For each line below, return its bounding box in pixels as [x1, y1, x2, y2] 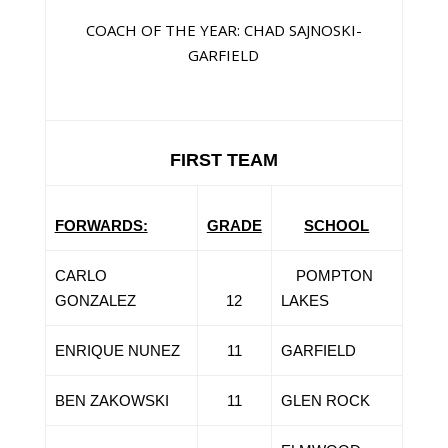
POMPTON [280, 267, 373, 284]
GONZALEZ [54, 292, 136, 309]
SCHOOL [304, 217, 370, 234]
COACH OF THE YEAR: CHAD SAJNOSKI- [85, 20, 362, 40]
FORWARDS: [54, 217, 148, 234]
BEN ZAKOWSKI [54, 392, 169, 409]
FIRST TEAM [169, 150, 278, 170]
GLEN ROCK [280, 392, 370, 409]
